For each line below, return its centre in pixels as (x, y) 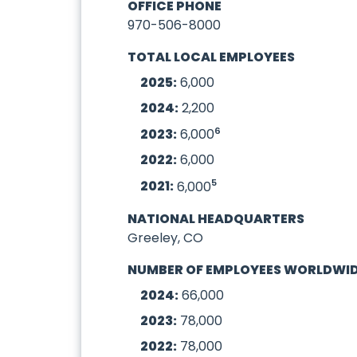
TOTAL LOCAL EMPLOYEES (212, 57)
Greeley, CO (166, 237)
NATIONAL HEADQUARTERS (216, 218)
